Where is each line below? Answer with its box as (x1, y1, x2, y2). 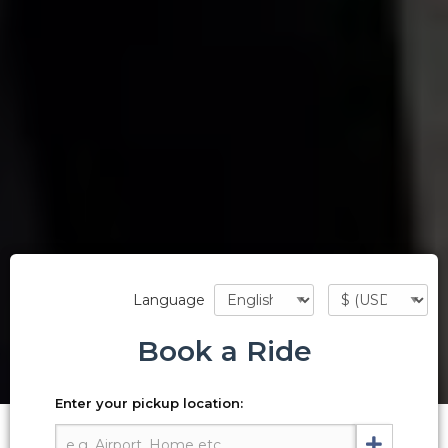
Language (133, 291, 205, 310)
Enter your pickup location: (55, 395, 243, 412)
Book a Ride (136, 334, 312, 369)
